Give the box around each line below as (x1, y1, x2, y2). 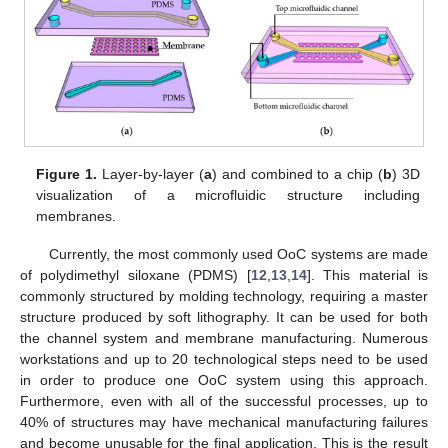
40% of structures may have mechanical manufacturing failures (20, 414, 428, 431)
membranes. (36, 208, 117, 225)
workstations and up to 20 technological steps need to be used (20, 351, 428, 368)
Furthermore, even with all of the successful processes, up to (20, 393, 428, 410)
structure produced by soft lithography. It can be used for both (20, 309, 428, 326)
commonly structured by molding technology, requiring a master (20, 288, 428, 305)
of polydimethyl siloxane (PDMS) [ (20, 267, 251, 284)
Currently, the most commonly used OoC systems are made (48, 246, 428, 263)
